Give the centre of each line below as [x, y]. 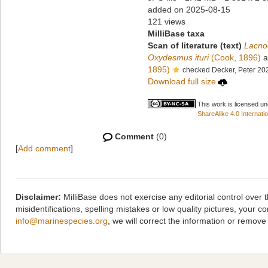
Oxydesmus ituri [178, 57]
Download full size [182, 81]
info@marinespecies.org [62, 221]
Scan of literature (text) [195, 45]
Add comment [44, 148]
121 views [167, 22]
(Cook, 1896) [235, 57]
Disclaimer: [38, 197]
